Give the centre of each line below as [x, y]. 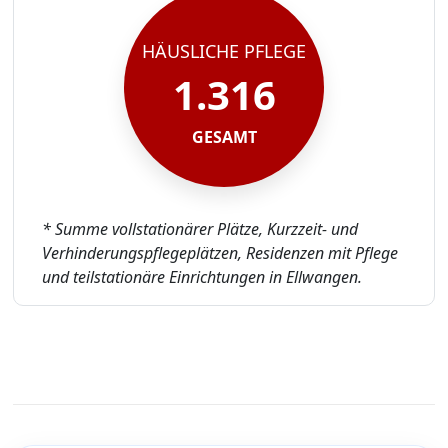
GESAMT [224, 137]
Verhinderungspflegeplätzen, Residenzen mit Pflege [219, 252]
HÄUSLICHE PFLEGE [224, 51]
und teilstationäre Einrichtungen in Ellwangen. [201, 276]
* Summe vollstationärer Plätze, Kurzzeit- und [199, 228]
